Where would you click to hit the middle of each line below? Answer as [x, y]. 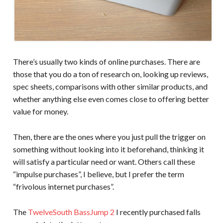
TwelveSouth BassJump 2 [71, 212]
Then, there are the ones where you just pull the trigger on [109, 136]
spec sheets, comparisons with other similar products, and [110, 86]
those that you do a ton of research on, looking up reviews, [110, 74]
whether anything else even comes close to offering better [111, 99]
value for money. [40, 111]
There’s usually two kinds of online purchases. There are [106, 61]
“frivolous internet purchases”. [63, 186]
